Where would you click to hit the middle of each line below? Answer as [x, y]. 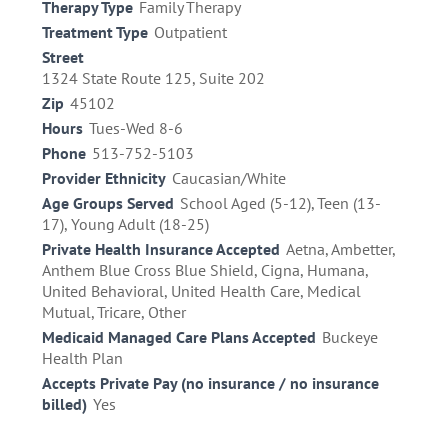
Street [63, 57]
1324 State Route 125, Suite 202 [153, 78]
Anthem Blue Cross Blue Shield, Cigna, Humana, [205, 270]
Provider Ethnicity [104, 178]
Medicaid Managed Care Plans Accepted [179, 337]
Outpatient [190, 32]
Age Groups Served [108, 203]
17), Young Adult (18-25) [125, 224]
